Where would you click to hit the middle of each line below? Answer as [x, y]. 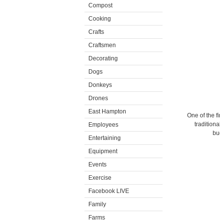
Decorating [103, 58]
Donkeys [100, 85]
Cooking [100, 19]
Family [97, 204]
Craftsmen [102, 45]
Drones [98, 98]
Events [97, 165]
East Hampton [107, 111]
